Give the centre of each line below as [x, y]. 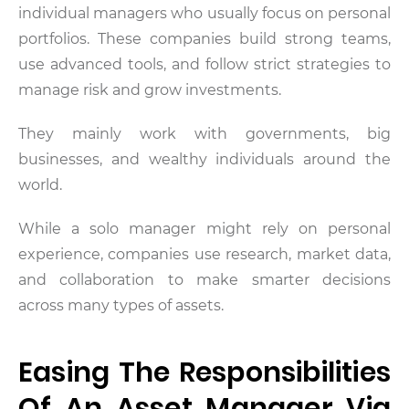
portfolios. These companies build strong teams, [204, 38]
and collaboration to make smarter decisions [204, 279]
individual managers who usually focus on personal [204, 13]
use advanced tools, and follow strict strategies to [204, 64]
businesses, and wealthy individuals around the [204, 159]
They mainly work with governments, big [204, 133]
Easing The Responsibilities [204, 372]
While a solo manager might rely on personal [204, 228]
